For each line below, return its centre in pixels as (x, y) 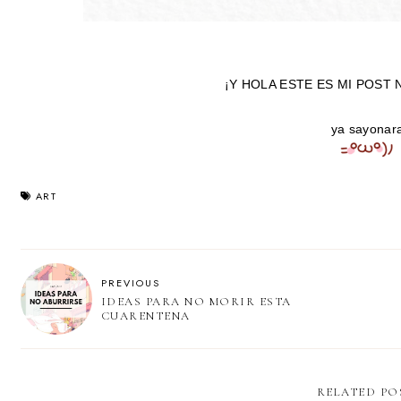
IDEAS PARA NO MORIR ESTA (196, 301)
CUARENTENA (145, 316)
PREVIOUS (130, 282)
